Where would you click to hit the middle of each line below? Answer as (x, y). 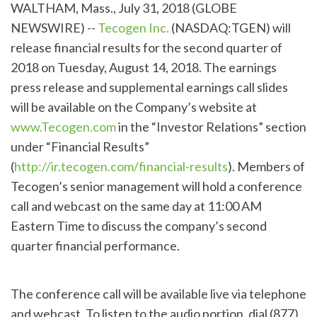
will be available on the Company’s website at (134, 106)
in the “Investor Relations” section (211, 126)
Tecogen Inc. (133, 27)
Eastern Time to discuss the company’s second (139, 225)
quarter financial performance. (95, 245)
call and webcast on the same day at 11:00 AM (136, 206)
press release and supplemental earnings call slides (149, 87)
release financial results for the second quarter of (146, 47)
